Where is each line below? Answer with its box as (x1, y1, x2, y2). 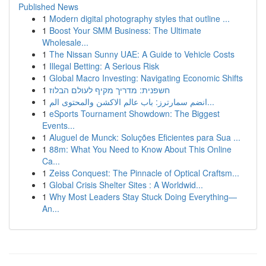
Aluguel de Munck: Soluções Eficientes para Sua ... (49, 131, 240, 143)
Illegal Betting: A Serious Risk (49, 60, 159, 72)
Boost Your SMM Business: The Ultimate (49, 24, 201, 36)
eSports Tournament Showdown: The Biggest (49, 107, 220, 119)
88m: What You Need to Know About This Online (49, 143, 232, 155)
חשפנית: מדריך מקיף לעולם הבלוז (49, 84, 170, 96)
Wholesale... (42, 36, 88, 48)
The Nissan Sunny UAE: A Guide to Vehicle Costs (49, 48, 235, 60)
